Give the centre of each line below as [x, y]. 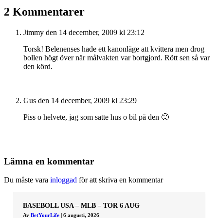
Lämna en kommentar [49, 161]
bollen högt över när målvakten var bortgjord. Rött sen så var [117, 57]
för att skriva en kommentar [120, 180]
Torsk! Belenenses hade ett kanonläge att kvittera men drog [114, 49]
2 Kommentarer [44, 11]
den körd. [38, 66]
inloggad [64, 180]
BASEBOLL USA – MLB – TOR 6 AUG [81, 206]
